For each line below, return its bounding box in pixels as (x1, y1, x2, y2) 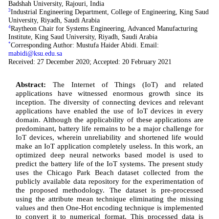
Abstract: (16, 80, 46, 88)
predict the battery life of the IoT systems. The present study (16, 159, 203, 168)
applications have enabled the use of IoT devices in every (16, 106, 203, 115)
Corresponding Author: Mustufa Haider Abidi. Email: (10, 41, 159, 49)
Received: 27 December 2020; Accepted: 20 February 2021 (8, 57, 172, 66)
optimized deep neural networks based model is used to (16, 150, 203, 159)
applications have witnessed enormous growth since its (16, 88, 203, 97)
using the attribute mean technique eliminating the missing (16, 194, 203, 203)
